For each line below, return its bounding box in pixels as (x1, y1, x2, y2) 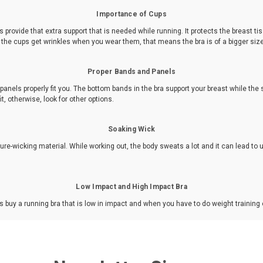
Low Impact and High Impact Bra (76, 182, 187, 191)
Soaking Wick (108, 124, 155, 133)
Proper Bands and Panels (87, 67, 176, 76)
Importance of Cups (96, 9, 167, 18)
